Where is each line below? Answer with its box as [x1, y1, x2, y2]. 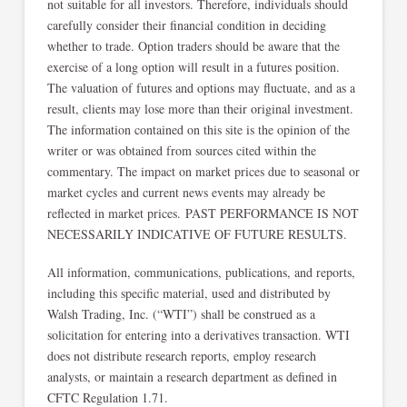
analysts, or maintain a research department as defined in [46, 367, 337, 385]
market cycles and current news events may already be [46, 184, 325, 202]
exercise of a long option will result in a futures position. [46, 58, 340, 76]
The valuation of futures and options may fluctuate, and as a [46, 79, 355, 97]
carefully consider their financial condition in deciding [46, 16, 326, 35]
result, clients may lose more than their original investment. [46, 100, 353, 118]
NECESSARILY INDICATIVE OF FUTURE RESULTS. [46, 225, 352, 243]
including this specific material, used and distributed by [46, 283, 331, 302]
